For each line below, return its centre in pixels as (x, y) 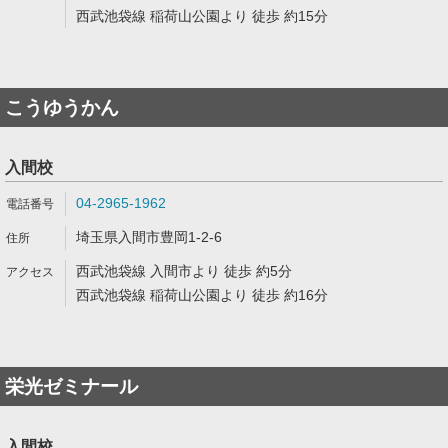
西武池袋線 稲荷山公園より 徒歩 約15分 (202, 16)
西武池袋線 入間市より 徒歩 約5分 (184, 271)
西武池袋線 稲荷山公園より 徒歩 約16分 (202, 295)
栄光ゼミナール (71, 386)
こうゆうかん (62, 107)
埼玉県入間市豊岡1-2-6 (149, 237)
